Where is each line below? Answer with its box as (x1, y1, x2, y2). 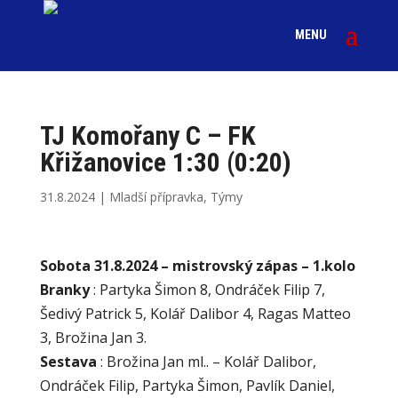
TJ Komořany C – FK (39, 120, 256, 151)
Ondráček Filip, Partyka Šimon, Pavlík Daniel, (39, 376, 335, 395)
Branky (39, 280, 90, 299)
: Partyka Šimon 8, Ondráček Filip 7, (89, 280, 325, 299)
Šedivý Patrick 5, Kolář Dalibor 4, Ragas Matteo (39, 304, 351, 323)
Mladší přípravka (108, 188, 203, 205)
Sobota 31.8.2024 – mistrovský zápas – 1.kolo (39, 256, 355, 275)
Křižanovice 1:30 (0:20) (39, 147, 291, 178)
